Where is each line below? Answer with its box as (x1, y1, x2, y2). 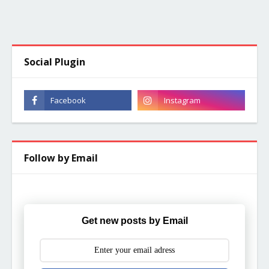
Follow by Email (24, 151, 98, 165)
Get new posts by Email (81, 215, 188, 226)
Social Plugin (24, 55, 85, 69)
